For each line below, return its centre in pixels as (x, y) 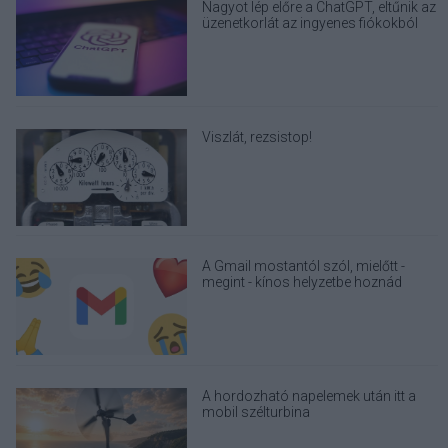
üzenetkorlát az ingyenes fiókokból (310, 22)
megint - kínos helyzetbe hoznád (302, 282)
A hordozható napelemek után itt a (309, 395)
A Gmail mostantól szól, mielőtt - (304, 266)
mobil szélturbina (256, 411)
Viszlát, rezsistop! (257, 136)
